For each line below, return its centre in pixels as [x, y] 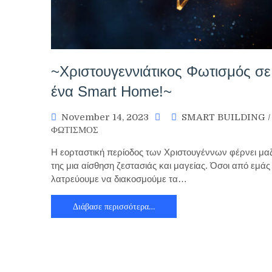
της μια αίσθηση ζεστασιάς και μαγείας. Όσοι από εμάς [161, 165]
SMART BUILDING [223, 117]
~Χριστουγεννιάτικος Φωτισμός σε [161, 71]
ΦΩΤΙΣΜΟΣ [75, 130]
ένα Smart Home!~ [111, 91]
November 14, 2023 [105, 117]
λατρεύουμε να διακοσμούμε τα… [119, 178]
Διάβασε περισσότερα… [114, 206]
